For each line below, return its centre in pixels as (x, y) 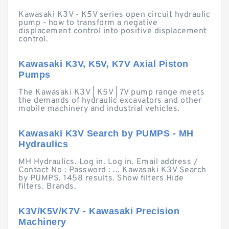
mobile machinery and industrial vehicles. (99, 109)
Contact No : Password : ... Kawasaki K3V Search (112, 170)
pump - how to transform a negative (88, 23)
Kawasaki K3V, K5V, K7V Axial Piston (104, 64)
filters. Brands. (47, 187)
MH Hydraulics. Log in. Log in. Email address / (108, 162)
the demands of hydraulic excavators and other (110, 101)
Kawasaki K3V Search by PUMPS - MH (106, 133)
